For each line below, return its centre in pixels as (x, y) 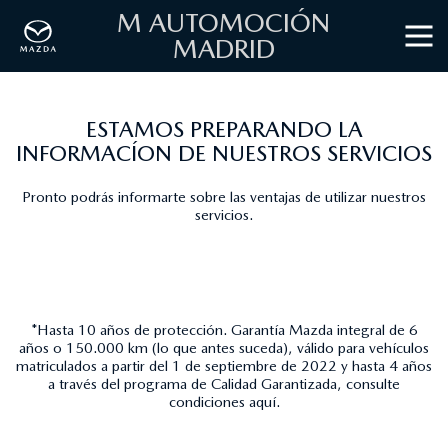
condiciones (208, 402)
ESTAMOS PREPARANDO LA (224, 129)
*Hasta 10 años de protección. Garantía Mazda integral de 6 (224, 330)
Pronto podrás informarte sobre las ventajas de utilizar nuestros (224, 196)
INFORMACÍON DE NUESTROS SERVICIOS (224, 153)
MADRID (223, 48)
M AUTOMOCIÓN (224, 22)
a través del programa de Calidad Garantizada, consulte (224, 384)
